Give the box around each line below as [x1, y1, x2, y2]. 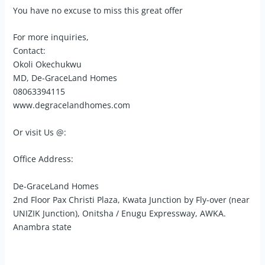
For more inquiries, [13, 31, 89, 43]
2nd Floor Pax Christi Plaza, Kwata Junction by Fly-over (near [13, 193, 250, 205]
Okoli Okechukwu [13, 59, 82, 70]
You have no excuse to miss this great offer [13, 5, 183, 17]
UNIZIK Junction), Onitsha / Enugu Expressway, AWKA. [13, 207, 227, 219]
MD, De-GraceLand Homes [13, 72, 118, 84]
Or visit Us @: [13, 126, 67, 138]
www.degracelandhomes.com [13, 99, 131, 111]
